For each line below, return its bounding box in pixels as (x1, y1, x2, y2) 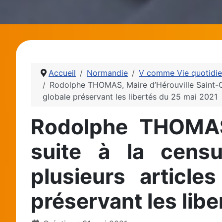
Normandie (87, 67, 128, 78)
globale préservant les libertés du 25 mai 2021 (43, 91, 218, 102)
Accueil (49, 67, 76, 78)
